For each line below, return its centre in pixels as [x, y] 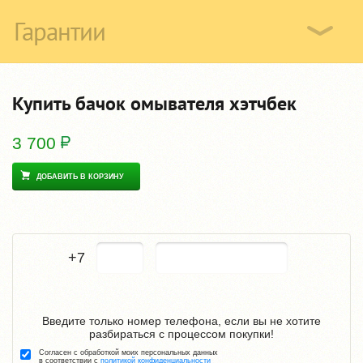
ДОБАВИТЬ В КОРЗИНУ [80, 176]
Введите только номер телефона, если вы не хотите [181, 320]
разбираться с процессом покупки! [181, 333]
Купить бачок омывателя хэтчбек [154, 103]
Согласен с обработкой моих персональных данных [128, 352]
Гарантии [60, 31]
